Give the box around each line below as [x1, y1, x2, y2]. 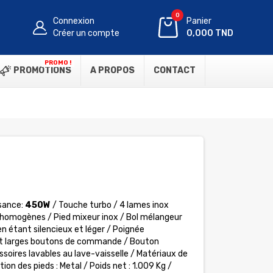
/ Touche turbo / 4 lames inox [50, 200, 169, 210]
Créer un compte [53, 28, 120, 38]
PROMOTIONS [12, 65, 71, 76]
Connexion [53, 16, 95, 26]
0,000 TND [186, 28, 234, 38]
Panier [186, 16, 212, 26]
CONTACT [154, 65, 196, 76]
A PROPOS [90, 65, 135, 76]
